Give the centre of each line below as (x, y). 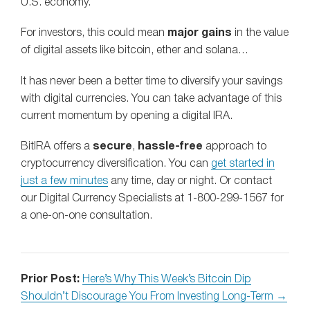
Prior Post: (50, 279)
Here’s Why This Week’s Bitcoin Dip (167, 279)
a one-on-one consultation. (86, 216)
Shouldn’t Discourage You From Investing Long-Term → (154, 297)
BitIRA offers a (57, 146)
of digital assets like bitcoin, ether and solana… (135, 51)
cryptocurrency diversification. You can (116, 164)
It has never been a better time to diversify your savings (152, 81)
